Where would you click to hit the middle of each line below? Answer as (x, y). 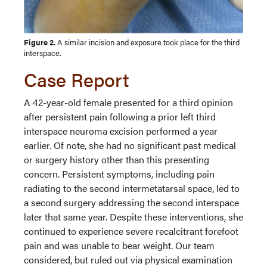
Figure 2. (41, 42)
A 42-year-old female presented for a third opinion (128, 102)
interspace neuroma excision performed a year (121, 131)
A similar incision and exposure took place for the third (148, 42)
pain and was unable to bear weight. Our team (119, 245)
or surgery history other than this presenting (117, 159)
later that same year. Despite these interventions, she (133, 216)
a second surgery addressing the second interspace (131, 202)
